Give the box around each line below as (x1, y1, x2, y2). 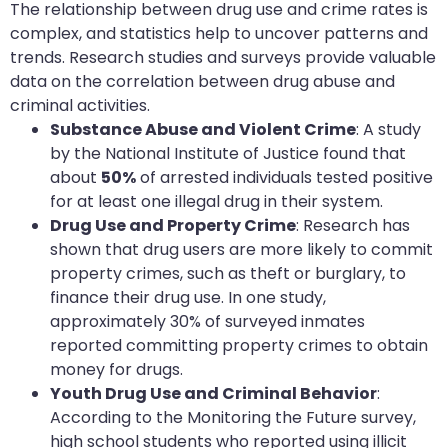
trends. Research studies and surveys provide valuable (10, 46, 436, 70)
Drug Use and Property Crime (50, 214, 296, 238)
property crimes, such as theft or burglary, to (50, 262, 406, 286)
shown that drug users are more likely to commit (50, 238, 433, 262)
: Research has (296, 214, 410, 238)
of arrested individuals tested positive (136, 166, 433, 190)
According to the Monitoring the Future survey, (50, 406, 416, 430)
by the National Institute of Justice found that (50, 142, 406, 166)
